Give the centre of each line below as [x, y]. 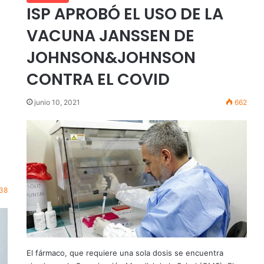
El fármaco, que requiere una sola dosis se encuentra [125, 253]
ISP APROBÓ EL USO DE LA [125, 14]
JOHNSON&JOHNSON [111, 58]
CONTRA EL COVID [98, 80]
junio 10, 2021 [57, 103]
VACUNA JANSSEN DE [110, 36]
